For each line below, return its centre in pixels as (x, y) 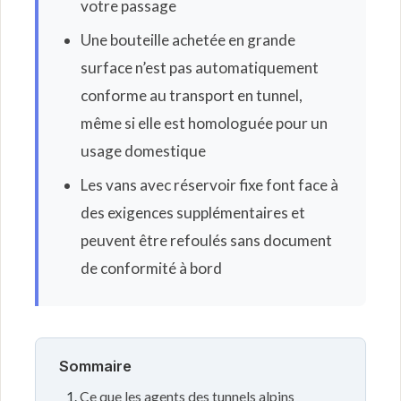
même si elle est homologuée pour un (204, 123)
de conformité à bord (151, 268)
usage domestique (143, 150)
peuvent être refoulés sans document (206, 240)
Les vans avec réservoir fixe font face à (209, 184)
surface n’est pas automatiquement (199, 67)
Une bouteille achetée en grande (188, 39)
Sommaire (95, 367)
